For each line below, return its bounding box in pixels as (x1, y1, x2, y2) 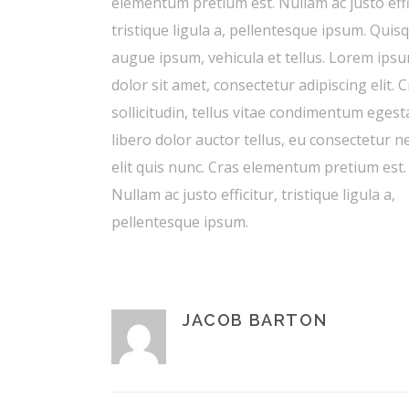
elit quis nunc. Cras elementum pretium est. (111, 157, 406, 177)
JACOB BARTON (183, 310, 328, 330)
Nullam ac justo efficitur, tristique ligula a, (111, 184, 395, 204)
